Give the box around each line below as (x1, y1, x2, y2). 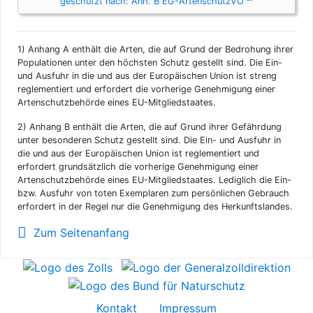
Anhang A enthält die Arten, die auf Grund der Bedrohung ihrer (25, 43, 293, 54)
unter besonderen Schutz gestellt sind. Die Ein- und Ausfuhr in (17, 134, 281, 145)
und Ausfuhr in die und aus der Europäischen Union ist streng (17, 70, 277, 81)
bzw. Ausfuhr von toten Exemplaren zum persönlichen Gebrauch (17, 187, 289, 198)
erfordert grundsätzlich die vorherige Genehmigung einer (17, 161, 259, 172)
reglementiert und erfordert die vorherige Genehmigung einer (17, 83, 275, 94)
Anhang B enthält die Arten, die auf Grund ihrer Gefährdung (27, 121, 282, 132)
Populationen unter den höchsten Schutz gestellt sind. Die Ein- (17, 57, 282, 68)
